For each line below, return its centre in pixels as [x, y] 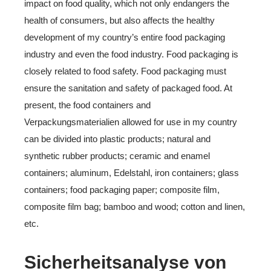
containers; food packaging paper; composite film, [122, 190]
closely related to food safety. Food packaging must [125, 71]
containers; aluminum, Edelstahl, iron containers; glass [132, 173]
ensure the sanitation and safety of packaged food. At [128, 88]
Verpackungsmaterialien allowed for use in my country [131, 122]
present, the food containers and [87, 105]
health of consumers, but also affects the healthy [119, 20]
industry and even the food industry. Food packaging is [131, 54]
